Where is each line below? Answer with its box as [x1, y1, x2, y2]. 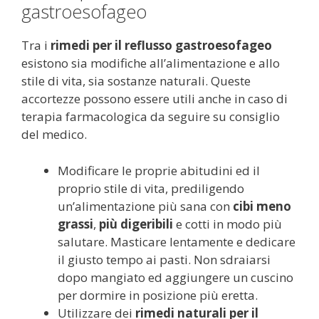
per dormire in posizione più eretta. [58, 286, 258, 303]
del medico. [21, 126, 87, 142]
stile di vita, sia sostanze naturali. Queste [21, 73, 251, 89]
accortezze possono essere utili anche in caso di [21, 90, 288, 107]
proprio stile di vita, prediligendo [58, 179, 244, 197]
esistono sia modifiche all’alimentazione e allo [21, 55, 280, 71]
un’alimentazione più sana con [58, 197, 233, 214]
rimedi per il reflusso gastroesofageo [51, 37, 272, 53]
